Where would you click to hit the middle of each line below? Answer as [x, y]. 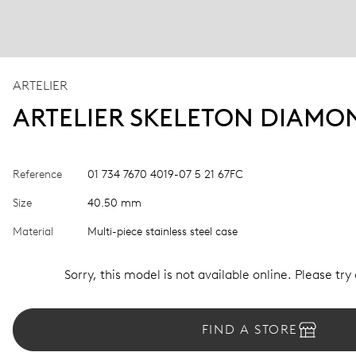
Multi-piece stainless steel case [163, 232]
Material [33, 232]
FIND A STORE [250, 329]
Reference [37, 174]
